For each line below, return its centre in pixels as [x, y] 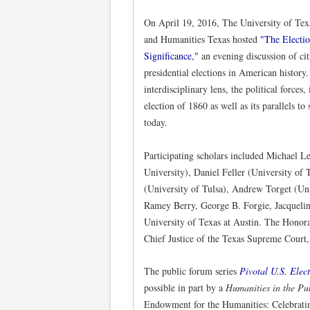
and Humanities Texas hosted [202, 39]
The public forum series [192, 271]
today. [156, 122]
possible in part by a [185, 288]
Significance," [171, 56]
